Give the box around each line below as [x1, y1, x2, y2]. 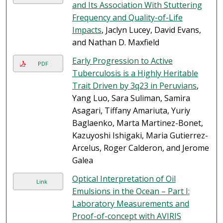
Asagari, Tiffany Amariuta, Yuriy [72, 105, 190, 116]
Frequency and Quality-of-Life [72, 12, 183, 23]
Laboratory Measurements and [72, 198, 189, 210]
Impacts [72, 24, 102, 36]
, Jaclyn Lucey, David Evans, [101, 24, 201, 36]
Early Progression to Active [72, 55, 173, 67]
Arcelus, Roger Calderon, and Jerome [72, 142, 209, 154]
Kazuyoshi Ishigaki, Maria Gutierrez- [72, 130, 208, 141]
